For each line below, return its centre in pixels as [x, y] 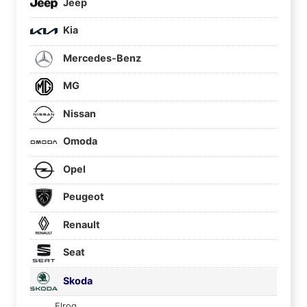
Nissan [78, 113]
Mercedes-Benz [101, 58]
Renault [81, 224]
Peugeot [83, 197]
